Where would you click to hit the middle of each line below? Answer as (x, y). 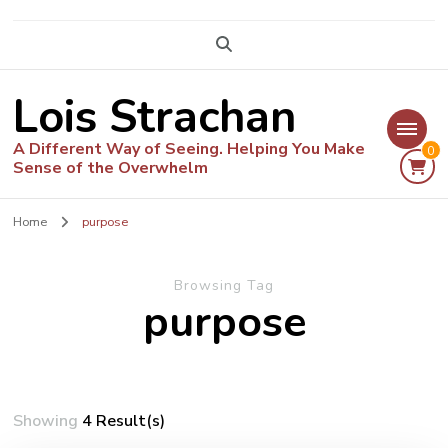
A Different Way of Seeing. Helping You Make (189, 148)
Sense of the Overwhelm (111, 167)
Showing (48, 421)
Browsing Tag (224, 286)
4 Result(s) (124, 421)
